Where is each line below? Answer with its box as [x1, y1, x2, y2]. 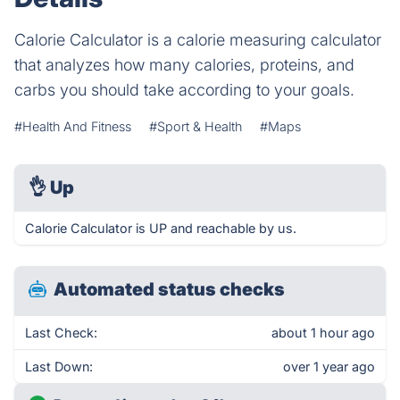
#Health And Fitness [14, 119, 131, 134]
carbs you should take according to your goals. [14, 80, 354, 99]
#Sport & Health [149, 119, 242, 134]
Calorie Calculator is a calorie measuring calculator [14, 30, 381, 49]
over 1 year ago [283, 359, 375, 374]
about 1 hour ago [271, 325, 375, 340]
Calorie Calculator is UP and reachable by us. [25, 221, 296, 236]
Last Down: [25, 359, 93, 374]
